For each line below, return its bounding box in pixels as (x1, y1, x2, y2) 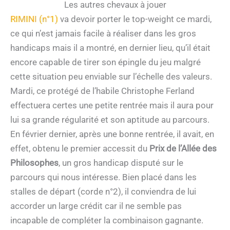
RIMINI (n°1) (10, 14, 58, 25)
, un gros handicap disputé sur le (59, 158, 183, 168)
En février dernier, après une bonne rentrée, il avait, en (10, 129, 214, 140)
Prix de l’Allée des (149, 143, 217, 154)
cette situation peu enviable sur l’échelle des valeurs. (10, 71, 212, 82)
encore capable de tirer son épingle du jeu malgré (10, 57, 201, 68)
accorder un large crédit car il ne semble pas (10, 201, 182, 212)
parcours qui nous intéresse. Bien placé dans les (10, 172, 197, 183)
